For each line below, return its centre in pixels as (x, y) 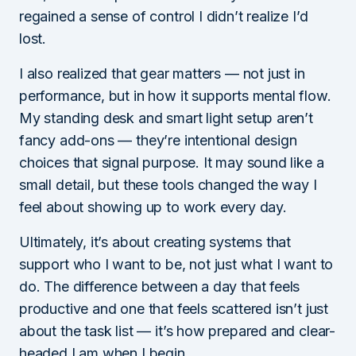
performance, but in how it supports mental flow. (175, 95)
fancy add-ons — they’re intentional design (158, 140)
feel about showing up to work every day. (153, 207)
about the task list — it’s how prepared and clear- (178, 331)
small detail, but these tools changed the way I (168, 184)
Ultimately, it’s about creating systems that (155, 242)
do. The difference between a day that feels (160, 286)
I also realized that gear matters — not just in (162, 73)
